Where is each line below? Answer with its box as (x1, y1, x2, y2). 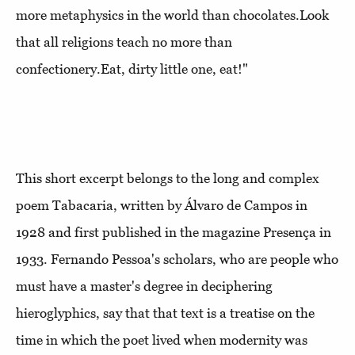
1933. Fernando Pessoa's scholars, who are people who (16, 250, 338, 267)
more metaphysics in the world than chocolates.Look (16, 6, 329, 23)
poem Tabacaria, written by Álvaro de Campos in (16, 197, 307, 213)
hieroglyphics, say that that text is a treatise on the (16, 304, 315, 321)
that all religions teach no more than (16, 33, 232, 50)
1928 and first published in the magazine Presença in (16, 223, 331, 240)
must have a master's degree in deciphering (16, 277, 273, 294)
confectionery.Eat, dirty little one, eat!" (16, 60, 248, 77)
